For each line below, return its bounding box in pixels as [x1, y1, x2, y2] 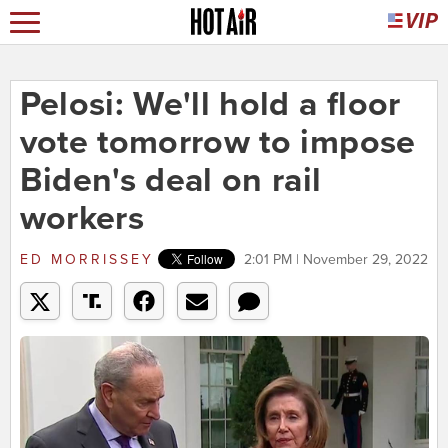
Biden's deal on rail [19, 160, 322, 202]
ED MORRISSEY [19, 251, 154, 269]
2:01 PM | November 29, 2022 [243, 251, 428, 269]
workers [19, 198, 144, 240]
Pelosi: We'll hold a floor [19, 84, 401, 126]
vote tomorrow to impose [19, 122, 416, 164]
